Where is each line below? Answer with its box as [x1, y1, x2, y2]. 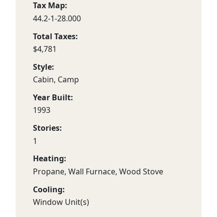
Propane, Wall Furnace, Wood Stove [33, 166, 163, 177]
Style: [33, 61, 54, 72]
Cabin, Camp [33, 74, 79, 85]
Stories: [33, 123, 62, 134]
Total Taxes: [33, 31, 78, 42]
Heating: [33, 153, 66, 164]
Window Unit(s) [33, 196, 89, 207]
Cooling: [33, 184, 65, 195]
